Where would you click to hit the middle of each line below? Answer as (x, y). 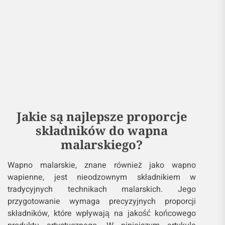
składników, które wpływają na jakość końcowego (102, 215)
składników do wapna (102, 132)
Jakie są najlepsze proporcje (102, 118)
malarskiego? (102, 146)
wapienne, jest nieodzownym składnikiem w (102, 179)
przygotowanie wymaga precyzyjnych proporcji (102, 203)
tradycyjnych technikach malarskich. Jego (102, 191)
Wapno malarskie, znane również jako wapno (102, 166)
